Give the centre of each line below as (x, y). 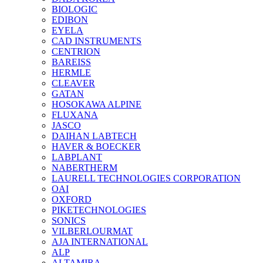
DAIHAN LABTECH (94, 136)
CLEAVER (73, 83)
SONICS (69, 220)
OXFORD (72, 199)
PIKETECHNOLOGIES (99, 210)
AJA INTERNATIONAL (100, 242)
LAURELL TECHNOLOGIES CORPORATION (146, 178)
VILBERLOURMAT (92, 231)
